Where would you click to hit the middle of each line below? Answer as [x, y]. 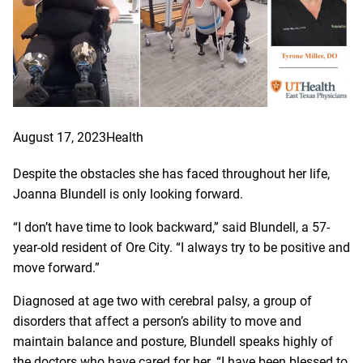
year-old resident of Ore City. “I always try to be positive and [181, 247]
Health [125, 137]
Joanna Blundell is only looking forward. [128, 194]
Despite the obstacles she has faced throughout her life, [171, 173]
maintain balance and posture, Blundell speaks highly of [173, 341]
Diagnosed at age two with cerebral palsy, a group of [162, 301]
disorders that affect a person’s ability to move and [157, 321]
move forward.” [56, 267]
